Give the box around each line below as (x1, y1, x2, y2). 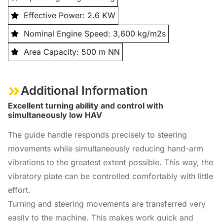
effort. (8, 184, 31, 195)
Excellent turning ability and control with (8, 100, 163, 110)
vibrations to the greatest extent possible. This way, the (8, 157, 213, 167)
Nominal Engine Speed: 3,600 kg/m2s (24, 28, 166, 38)
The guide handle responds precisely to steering (8, 129, 187, 140)
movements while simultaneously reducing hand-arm (8, 143, 203, 153)
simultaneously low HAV (8, 110, 102, 120)
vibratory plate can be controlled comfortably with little (8, 171, 213, 181)
